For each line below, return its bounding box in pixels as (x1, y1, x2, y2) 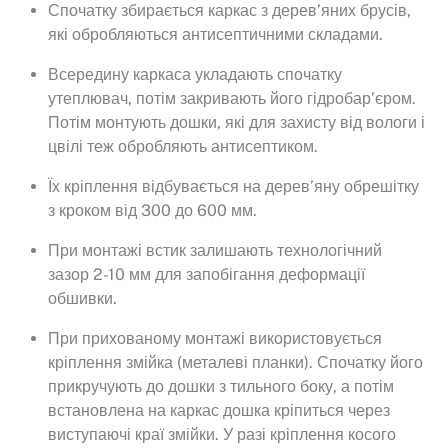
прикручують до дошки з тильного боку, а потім (48, 376, 394, 396)
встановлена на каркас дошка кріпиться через (48, 400, 390, 420)
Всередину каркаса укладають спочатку (48, 64, 342, 84)
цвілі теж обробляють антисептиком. (48, 136, 318, 156)
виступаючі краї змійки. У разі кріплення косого (48, 424, 396, 444)
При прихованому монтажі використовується (48, 328, 382, 348)
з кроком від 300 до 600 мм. (48, 200, 257, 220)
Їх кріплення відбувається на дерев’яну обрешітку (48, 176, 419, 196)
